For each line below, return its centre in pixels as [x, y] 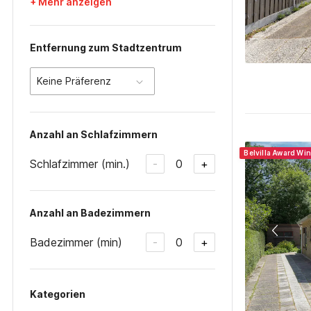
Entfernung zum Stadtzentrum [106, 48]
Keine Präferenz [74, 81]
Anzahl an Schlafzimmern [94, 134]
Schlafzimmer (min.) [80, 163]
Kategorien [58, 294]
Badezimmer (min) [76, 242]
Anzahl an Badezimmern [90, 213]
